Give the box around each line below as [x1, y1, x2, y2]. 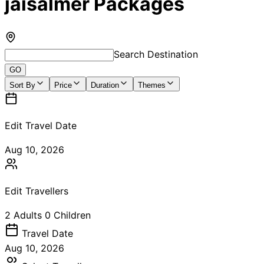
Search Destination [114, 48, 198, 61]
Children [54, 209, 91, 222]
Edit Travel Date [5, 120, 77, 132]
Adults [14, 209, 42, 222]
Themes [138, 81, 166, 90]
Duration [91, 81, 119, 90]
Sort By [9, 81, 35, 90]
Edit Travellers [5, 185, 68, 197]
